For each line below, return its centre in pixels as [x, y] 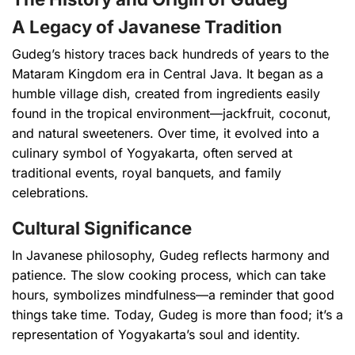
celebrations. [50, 193]
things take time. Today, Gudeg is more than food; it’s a [177, 315]
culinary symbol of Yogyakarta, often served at [152, 153]
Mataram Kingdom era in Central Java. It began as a [168, 74]
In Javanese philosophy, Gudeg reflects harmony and [171, 256]
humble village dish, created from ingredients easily [166, 94]
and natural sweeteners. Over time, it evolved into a [166, 134]
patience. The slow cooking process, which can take [169, 275]
